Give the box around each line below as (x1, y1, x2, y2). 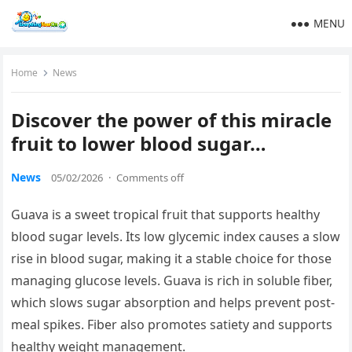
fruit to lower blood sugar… (11, 130, 267, 156)
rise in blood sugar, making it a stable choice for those (11, 250, 332, 267)
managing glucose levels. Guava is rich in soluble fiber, (11, 272, 333, 289)
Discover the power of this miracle (11, 107, 332, 133)
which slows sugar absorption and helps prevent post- (11, 294, 335, 311)
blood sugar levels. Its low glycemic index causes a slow (11, 228, 341, 245)
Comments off (116, 170, 185, 185)
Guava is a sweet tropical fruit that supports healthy (11, 206, 321, 223)
